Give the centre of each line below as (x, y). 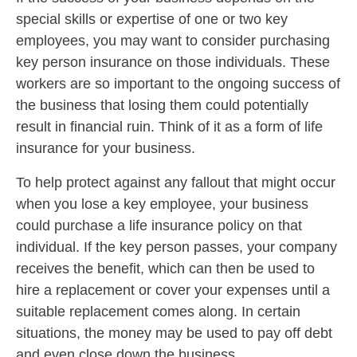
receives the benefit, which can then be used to (165, 269)
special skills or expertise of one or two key (152, 19)
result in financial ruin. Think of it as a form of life (169, 127)
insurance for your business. (106, 148)
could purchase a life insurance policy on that (159, 226)
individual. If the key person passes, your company (177, 247)
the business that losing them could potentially (162, 105)
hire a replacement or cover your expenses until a (173, 290)
